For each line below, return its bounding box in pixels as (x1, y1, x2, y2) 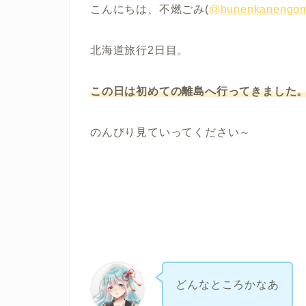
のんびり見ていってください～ (90, 126, 251, 139)
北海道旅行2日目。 (90, 44, 189, 57)
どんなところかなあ (176, 279, 279, 291)
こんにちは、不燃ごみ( (90, 3, 209, 16)
